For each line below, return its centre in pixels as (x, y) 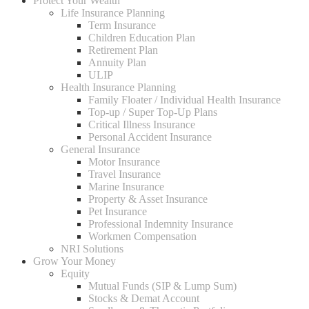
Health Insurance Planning (118, 87)
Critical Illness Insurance (142, 124)
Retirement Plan (123, 50)
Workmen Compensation (142, 236)
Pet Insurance (118, 211)
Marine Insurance (126, 187)
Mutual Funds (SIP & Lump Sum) (162, 286)
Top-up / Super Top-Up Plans (153, 112)
